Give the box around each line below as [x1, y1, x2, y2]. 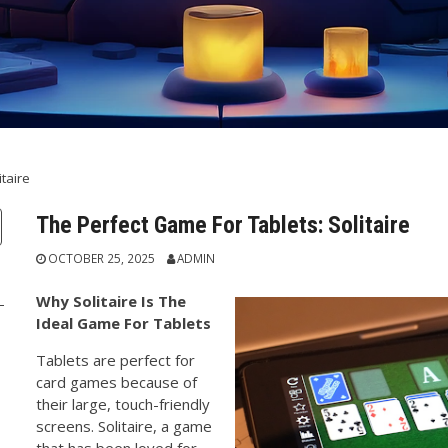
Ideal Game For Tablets [36, 312, 212, 333]
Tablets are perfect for [36, 349, 196, 370]
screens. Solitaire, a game [36, 415, 213, 436]
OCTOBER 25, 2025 [48, 250, 156, 267]
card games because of [36, 371, 198, 392]
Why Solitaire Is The [36, 290, 187, 311]
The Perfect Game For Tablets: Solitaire [36, 211, 411, 239]
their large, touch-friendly [36, 393, 211, 414]
